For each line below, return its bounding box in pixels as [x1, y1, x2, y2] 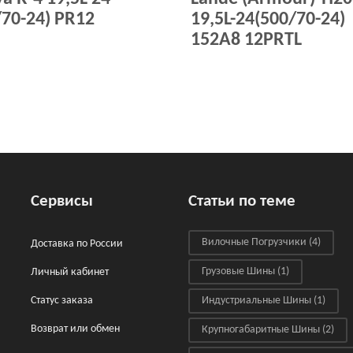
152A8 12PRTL [191, 31, 303, 50]
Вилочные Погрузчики [202, 236, 307, 248]
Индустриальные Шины [202, 295, 311, 307]
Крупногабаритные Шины [202, 324, 320, 336]
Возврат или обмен [31, 323, 120, 335]
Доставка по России [31, 238, 123, 250]
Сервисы [31, 193, 93, 210]
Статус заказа [31, 295, 93, 307]
